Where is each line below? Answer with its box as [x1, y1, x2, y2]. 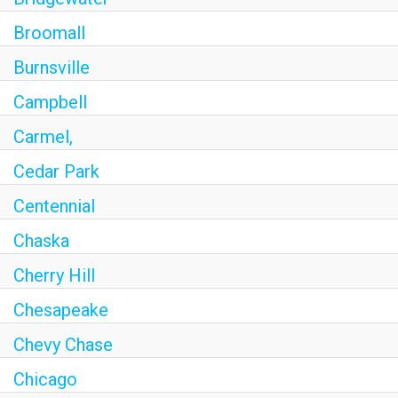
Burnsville [13, 57, 90, 78]
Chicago [13, 369, 77, 390]
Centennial [13, 195, 95, 217]
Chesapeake [13, 299, 108, 321]
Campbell [13, 92, 87, 113]
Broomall [13, 22, 85, 44]
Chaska [13, 230, 69, 251]
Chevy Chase [13, 334, 113, 355]
